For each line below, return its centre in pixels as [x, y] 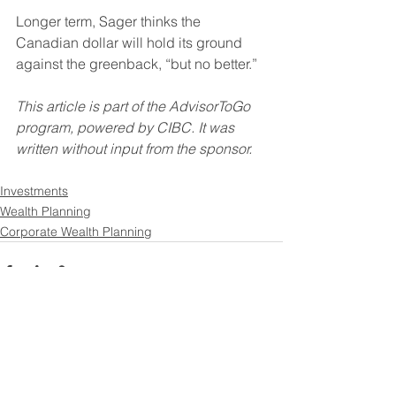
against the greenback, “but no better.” [137, 64]
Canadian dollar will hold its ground [131, 43]
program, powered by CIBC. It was [127, 128]
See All [263, 372]
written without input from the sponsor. [134, 149]
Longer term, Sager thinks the [110, 22]
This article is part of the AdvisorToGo [135, 107]
